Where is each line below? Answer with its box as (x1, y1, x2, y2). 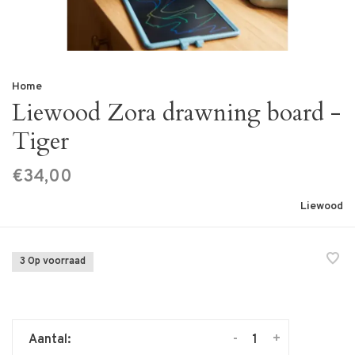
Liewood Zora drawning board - (12, 97, 341, 129)
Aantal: (29, 332, 71, 348)
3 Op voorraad (20, 255, 86, 268)
